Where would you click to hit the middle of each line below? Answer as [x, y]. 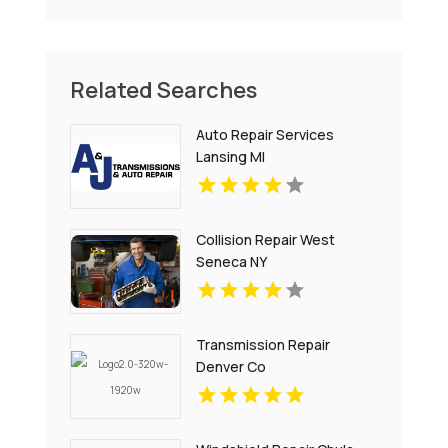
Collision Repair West [266, 240]
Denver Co [231, 367]
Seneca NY [232, 262]
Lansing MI [231, 157]
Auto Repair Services [265, 135]
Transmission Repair [263, 345]
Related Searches [163, 90]
